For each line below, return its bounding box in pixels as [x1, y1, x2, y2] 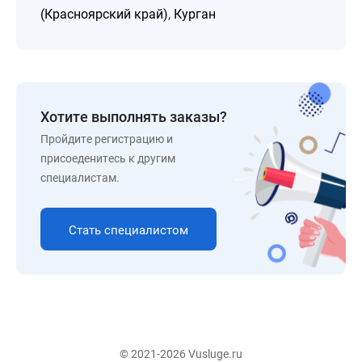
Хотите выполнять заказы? [40, 108, 227, 125]
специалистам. [40, 171, 120, 184]
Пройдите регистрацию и [40, 133, 173, 145]
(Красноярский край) [40, 6, 168, 22]
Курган [174, 6, 216, 22]
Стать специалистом [69, 223, 188, 238]
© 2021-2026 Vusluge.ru [120, 347, 242, 360]
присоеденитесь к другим [40, 152, 175, 165]
